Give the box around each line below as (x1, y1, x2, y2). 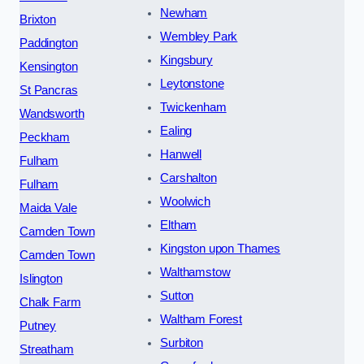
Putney (19, 318, 57, 332)
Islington (19, 271, 63, 285)
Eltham (160, 218, 197, 232)
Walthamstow (160, 265, 231, 279)
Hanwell (160, 147, 202, 161)
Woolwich (160, 194, 210, 208)
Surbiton (160, 336, 203, 349)
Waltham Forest (160, 312, 243, 326)
